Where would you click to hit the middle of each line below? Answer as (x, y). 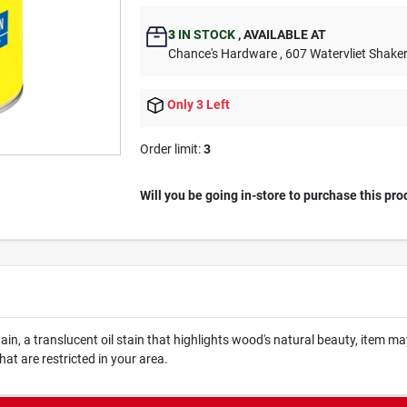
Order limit (169, 149)
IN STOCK (206, 35)
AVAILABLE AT (284, 35)
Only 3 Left (199, 104)
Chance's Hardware (223, 54)
